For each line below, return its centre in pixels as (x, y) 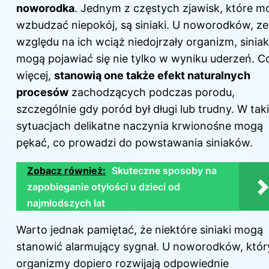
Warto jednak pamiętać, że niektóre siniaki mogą (140, 230)
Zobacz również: (66, 171)
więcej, (35, 75)
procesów (42, 92)
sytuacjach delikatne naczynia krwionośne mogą (140, 126)
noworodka (45, 8)
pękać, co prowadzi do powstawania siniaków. (134, 143)
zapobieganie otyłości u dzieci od (104, 187)
